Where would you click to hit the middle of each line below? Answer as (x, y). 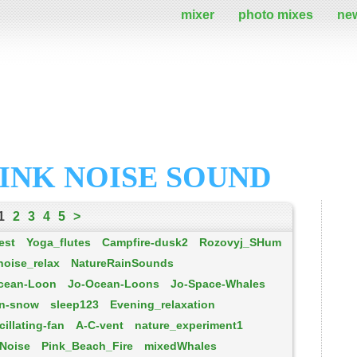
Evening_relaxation (163, 304)
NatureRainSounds (122, 263)
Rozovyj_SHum (240, 242)
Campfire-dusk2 (145, 242)
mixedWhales (180, 346)
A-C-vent (100, 325)
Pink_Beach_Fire (87, 346)
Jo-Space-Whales (218, 284)
